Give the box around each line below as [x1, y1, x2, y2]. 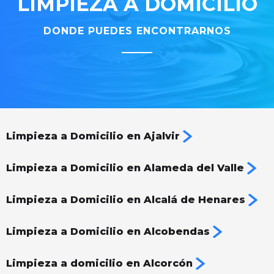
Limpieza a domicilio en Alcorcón [6, 257, 193, 270]
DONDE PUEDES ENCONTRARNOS [43, 25, 231, 37]
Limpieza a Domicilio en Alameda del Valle [6, 162, 244, 174]
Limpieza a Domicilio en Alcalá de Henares [6, 194, 245, 206]
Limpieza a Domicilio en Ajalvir [6, 130, 180, 143]
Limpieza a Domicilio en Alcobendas [6, 226, 210, 238]
